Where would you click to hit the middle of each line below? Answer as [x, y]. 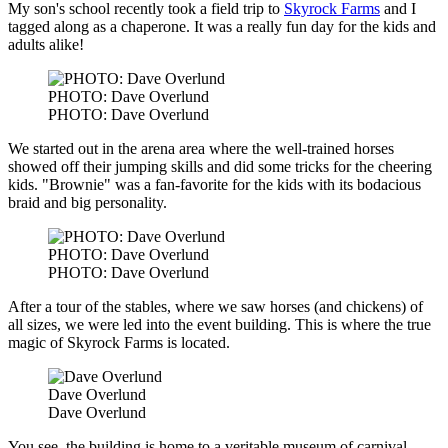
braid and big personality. [87, 203]
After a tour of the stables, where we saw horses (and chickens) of [215, 307]
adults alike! [46, 45]
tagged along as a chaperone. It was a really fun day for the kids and [222, 27]
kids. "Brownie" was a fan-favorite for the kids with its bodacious [214, 185]
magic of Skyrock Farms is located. [119, 343]
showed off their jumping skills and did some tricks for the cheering [220, 167]
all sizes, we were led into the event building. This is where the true [219, 325]
